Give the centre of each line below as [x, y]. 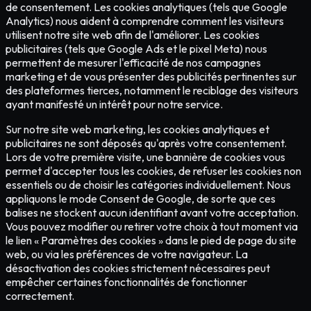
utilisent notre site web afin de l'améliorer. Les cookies [133, 35]
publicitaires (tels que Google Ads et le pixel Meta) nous [136, 49]
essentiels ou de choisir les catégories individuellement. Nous [148, 185]
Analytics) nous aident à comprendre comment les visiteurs [145, 21]
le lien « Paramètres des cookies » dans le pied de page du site [151, 241]
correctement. [40, 296]
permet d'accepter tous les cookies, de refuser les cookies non [153, 171]
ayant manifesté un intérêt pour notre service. [114, 104]
